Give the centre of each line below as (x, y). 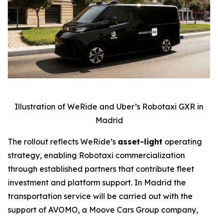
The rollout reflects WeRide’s (63, 141)
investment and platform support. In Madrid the (97, 182)
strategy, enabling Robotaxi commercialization (96, 155)
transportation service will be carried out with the (100, 196)
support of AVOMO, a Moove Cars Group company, (103, 209)
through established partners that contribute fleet (101, 169)
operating (182, 141)
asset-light (140, 141)
